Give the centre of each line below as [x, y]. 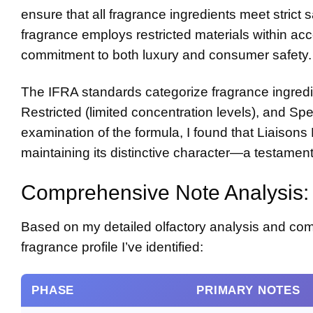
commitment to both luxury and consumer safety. [166, 54]
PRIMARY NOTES [248, 291]
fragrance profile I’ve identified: [112, 247]
